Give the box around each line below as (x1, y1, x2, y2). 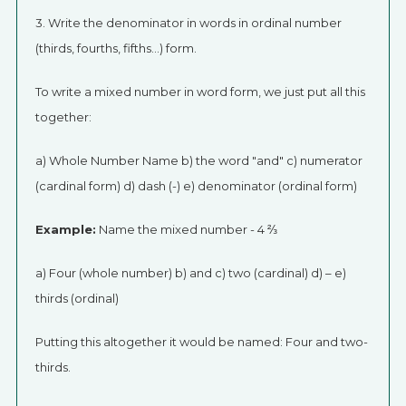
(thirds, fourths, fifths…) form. (34, 41, 197, 55)
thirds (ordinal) (34, 291, 119, 305)
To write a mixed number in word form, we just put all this (34, 84, 365, 99)
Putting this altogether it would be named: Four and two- (34, 334, 368, 349)
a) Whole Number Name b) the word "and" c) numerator (34, 153, 362, 168)
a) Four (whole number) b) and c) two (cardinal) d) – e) (34, 266, 346, 280)
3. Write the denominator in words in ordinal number (34, 15, 342, 30)
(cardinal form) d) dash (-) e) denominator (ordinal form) (34, 179, 357, 193)
